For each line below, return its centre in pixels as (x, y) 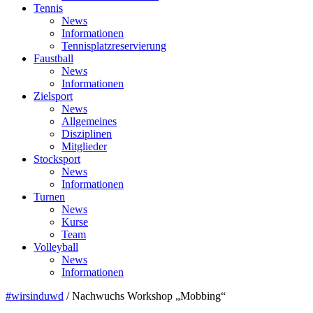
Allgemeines (89, 122)
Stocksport (57, 159)
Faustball (53, 59)
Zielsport (53, 96)
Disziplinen (87, 134)
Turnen (49, 197)
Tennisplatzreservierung (114, 46)
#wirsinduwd (35, 296)
